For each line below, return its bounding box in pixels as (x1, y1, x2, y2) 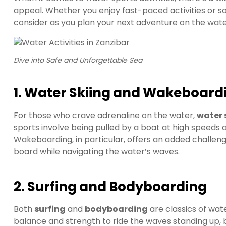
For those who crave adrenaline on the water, (14, 109, 197, 121)
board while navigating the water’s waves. (14, 145, 180, 157)
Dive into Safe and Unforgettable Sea (14, 54, 142, 65)
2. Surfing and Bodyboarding (14, 178, 207, 196)
